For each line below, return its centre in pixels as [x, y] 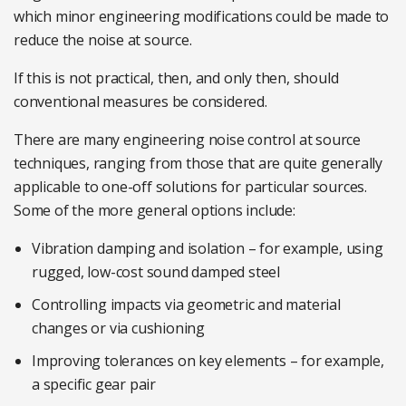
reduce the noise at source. [103, 40]
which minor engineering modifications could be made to [202, 17]
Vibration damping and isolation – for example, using [208, 249]
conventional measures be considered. [140, 102]
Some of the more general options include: [155, 211]
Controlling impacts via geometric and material [186, 305]
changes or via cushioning [119, 329]
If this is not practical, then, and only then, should [176, 78]
